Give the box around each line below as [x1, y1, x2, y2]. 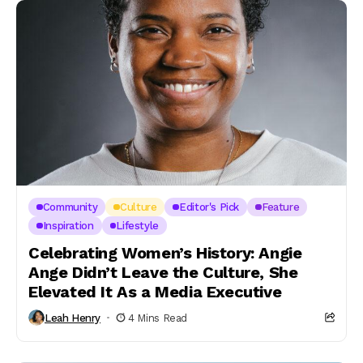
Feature [261, 201, 300, 213]
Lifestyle [116, 220, 159, 232]
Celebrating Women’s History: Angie [28, 243, 302, 263]
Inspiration [42, 220, 94, 232]
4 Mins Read [128, 311, 187, 324]
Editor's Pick [179, 201, 240, 213]
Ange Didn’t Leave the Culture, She [28, 263, 298, 282]
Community [42, 201, 98, 213]
